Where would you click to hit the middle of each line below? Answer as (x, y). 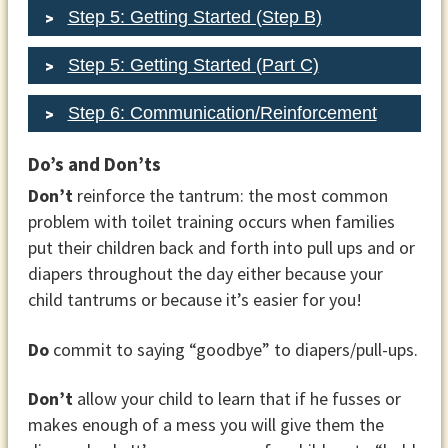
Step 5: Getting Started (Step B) (194, 17)
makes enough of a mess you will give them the (205, 425)
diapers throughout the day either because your (205, 274)
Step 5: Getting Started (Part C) (193, 65)
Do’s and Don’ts (94, 163)
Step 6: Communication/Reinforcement (222, 113)
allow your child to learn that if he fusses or (236, 399)
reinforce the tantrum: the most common (230, 196)
